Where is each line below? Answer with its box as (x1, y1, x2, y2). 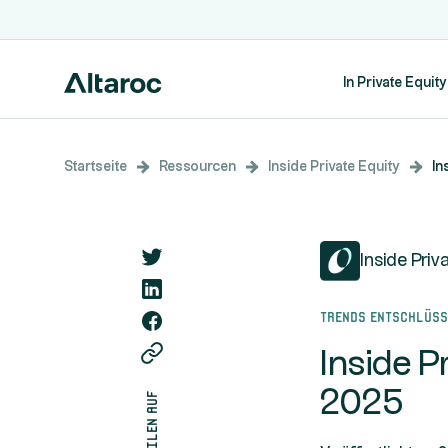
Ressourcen (159, 159, 236, 174)
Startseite (64, 159, 127, 174)
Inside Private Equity (268, 159, 400, 174)
